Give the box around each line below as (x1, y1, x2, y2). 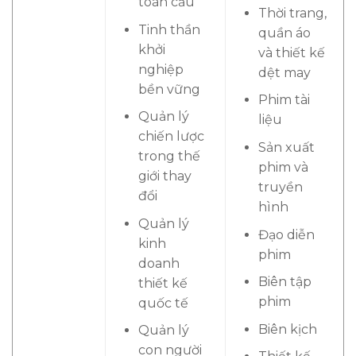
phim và (257, 159, 308, 175)
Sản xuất (257, 139, 315, 155)
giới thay (137, 168, 192, 184)
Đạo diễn (257, 226, 315, 242)
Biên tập (257, 274, 311, 290)
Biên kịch (257, 321, 317, 337)
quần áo (257, 25, 311, 41)
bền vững (137, 81, 200, 97)
